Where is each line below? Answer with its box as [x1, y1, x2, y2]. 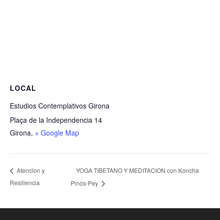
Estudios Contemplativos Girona [10, 101, 110, 110]
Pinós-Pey [71, 179, 100, 188]
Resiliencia [10, 178, 40, 187]
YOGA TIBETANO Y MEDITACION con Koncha [76, 165, 199, 174]
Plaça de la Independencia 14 [10, 115, 102, 125]
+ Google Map [35, 128, 79, 137]
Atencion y [15, 166, 45, 175]
